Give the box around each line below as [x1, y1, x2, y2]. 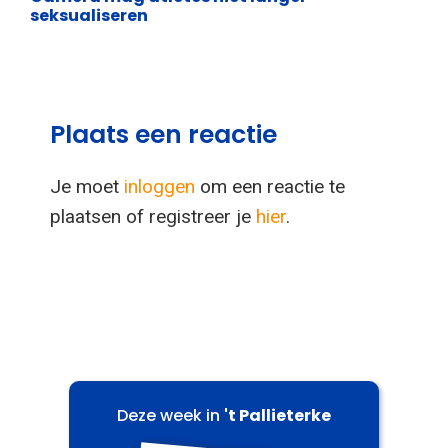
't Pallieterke [224, 403, 331, 427]
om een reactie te [195, 175, 345, 199]
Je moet [50, 175, 124, 199]
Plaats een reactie [50, 117, 277, 153]
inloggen [124, 175, 195, 199]
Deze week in [117, 403, 224, 427]
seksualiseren [30, 4, 148, 28]
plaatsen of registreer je [50, 205, 256, 229]
